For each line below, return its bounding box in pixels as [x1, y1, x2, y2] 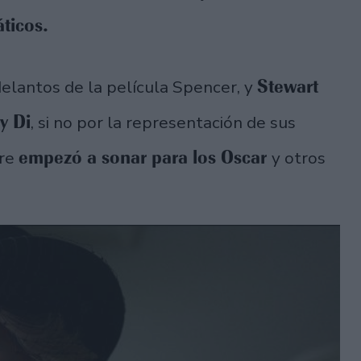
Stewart [257, 75, 318, 98]
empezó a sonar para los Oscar [19, 146, 272, 169]
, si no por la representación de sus [31, 111, 296, 135]
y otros [272, 147, 326, 170]
